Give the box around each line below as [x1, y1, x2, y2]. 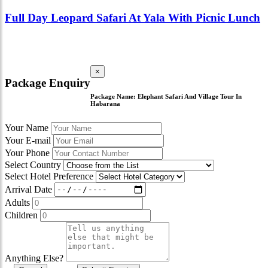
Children [5, 209, 38, 220]
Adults [5, 197, 30, 208]
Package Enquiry [5, 76, 90, 89]
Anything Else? [5, 252, 63, 263]
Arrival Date [5, 184, 52, 194]
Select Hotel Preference [5, 170, 93, 181]
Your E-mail [5, 135, 51, 145]
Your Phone [5, 147, 50, 158]
